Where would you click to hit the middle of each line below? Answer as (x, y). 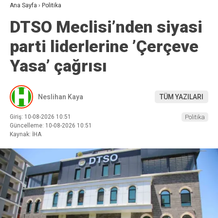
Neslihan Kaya (61, 97)
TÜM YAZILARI (182, 97)
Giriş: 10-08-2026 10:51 (40, 117)
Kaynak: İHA (26, 135)
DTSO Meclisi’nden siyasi (106, 27)
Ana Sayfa (23, 6)
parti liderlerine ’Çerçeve (104, 46)
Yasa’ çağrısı (58, 66)
